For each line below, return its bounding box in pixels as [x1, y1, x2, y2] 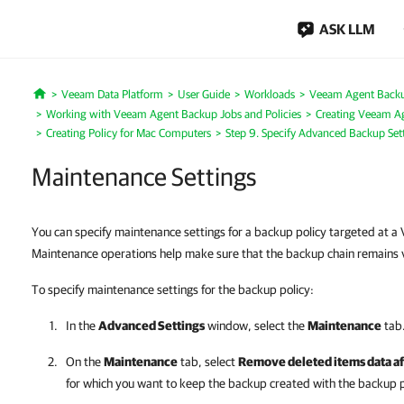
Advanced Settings [98, 318, 205, 333]
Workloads [243, 87, 295, 101]
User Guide [177, 87, 230, 101]
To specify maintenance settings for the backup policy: [32, 282, 314, 297]
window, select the [205, 318, 308, 333]
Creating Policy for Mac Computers [46, 126, 211, 140]
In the [66, 318, 98, 333]
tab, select [178, 354, 238, 369]
